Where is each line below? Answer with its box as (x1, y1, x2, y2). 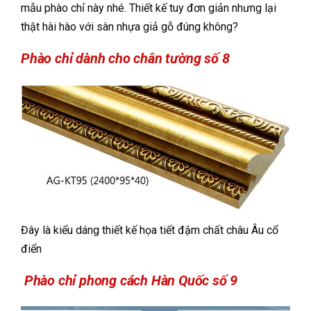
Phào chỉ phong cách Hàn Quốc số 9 (21, 272, 238, 289)
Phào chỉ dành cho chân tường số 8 (21, 50, 230, 67)
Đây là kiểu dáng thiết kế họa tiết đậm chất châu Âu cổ (21, 224, 278, 237)
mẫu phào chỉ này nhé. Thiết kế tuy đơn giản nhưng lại (21, 1, 276, 15)
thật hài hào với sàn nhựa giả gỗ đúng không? (21, 20, 238, 34)
